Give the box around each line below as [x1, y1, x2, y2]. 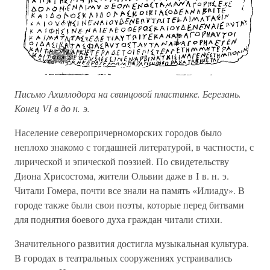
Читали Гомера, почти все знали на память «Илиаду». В [14, 183, 245, 196]
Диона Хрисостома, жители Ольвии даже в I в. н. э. [14, 169, 229, 182]
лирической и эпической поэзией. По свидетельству [14, 154, 229, 168]
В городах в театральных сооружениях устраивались [14, 251, 232, 264]
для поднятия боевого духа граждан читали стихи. [14, 212, 222, 225]
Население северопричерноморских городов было [14, 125, 222, 139]
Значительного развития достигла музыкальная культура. [14, 236, 249, 250]
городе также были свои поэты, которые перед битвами [14, 198, 244, 211]
